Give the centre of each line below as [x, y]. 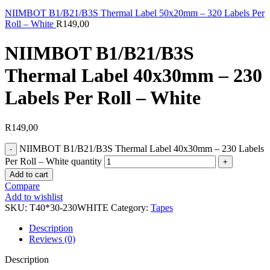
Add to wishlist [34, 196]
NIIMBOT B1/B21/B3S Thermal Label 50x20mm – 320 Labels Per [135, 13]
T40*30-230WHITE [70, 207]
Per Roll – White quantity [53, 161]
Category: [130, 207]
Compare [22, 186]
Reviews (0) [52, 239]
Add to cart [29, 174]
